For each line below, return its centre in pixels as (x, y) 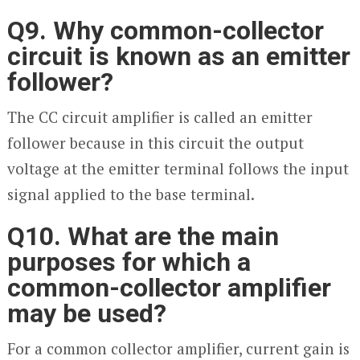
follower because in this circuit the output (155, 143)
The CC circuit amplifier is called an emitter (160, 117)
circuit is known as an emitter (178, 56)
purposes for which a (129, 262)
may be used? (86, 313)
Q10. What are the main (143, 236)
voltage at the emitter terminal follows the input (178, 168)
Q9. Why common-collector (165, 31)
